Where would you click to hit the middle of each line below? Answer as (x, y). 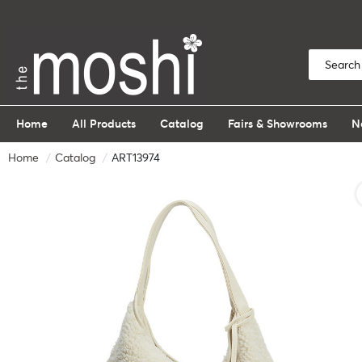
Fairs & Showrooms (278, 124)
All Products (104, 124)
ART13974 (136, 158)
